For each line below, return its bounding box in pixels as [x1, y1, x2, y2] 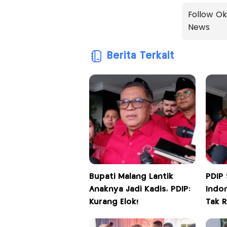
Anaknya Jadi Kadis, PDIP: [89, 185, 191, 193]
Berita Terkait [106, 51, 174, 61]
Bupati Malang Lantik [89, 172, 173, 180]
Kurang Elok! [89, 198, 138, 206]
